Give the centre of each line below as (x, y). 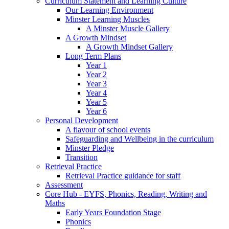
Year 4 (96, 93)
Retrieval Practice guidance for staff (123, 176)
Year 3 (96, 84)
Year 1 (96, 65)
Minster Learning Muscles (108, 19)
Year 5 (96, 102)
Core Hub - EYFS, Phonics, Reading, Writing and (126, 194)
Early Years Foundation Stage (113, 213)
